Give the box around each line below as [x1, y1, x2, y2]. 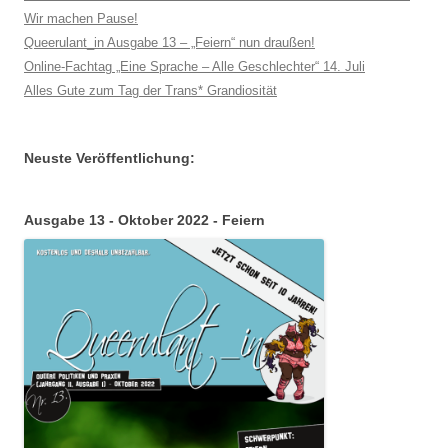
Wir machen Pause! [24, 11, 138, 27]
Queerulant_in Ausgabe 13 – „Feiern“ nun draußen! [24, 35, 315, 51]
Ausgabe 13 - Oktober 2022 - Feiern [24, 212, 265, 229]
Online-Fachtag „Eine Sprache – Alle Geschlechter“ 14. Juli [24, 59, 365, 75]
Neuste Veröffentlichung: [24, 150, 195, 167]
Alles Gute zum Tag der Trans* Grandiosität [24, 83, 277, 99]
